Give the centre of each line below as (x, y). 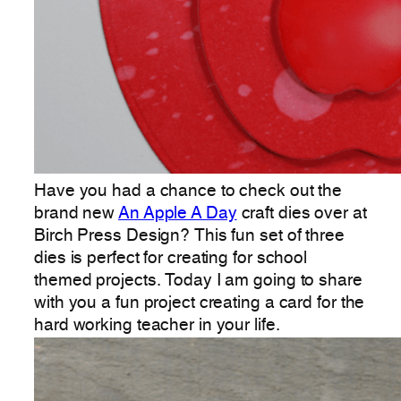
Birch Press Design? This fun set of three (189, 236)
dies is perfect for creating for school (171, 258)
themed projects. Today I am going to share (198, 281)
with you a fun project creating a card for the (200, 303)
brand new (77, 213)
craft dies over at (302, 213)
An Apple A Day (178, 213)
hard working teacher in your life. (157, 325)
